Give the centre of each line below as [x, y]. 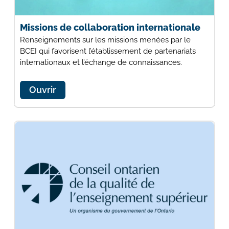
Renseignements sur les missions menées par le [105, 40]
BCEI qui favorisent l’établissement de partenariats [108, 51]
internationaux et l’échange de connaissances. [101, 62]
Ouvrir [42, 89]
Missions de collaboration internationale [110, 27]
